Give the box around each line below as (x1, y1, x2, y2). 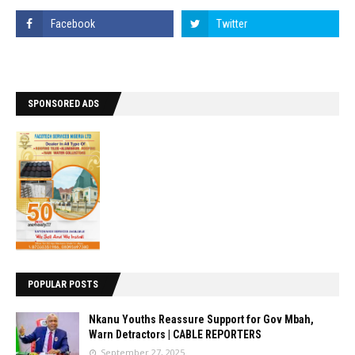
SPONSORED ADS (28, 98, 99, 109)
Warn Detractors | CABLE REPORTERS (89, 328, 261, 341)
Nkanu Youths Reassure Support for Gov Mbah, (89, 313, 314, 326)
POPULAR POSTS (28, 279, 98, 290)
